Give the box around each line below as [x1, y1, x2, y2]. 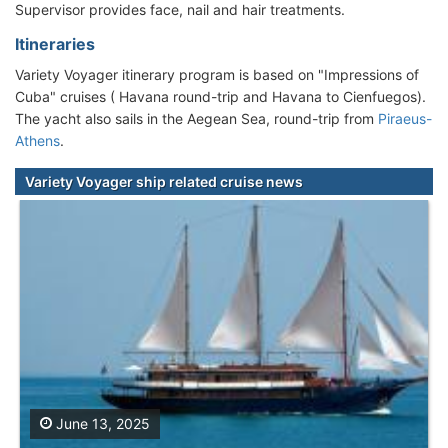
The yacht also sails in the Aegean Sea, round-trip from [15, 110, 378, 128]
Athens [15, 132, 60, 150]
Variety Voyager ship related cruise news [25, 173, 303, 191]
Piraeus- [378, 110, 432, 128]
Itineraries [15, 34, 95, 55]
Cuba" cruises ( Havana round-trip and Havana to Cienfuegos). [15, 88, 426, 106]
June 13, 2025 [52, 414, 150, 432]
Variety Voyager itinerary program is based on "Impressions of [15, 66, 419, 84]
